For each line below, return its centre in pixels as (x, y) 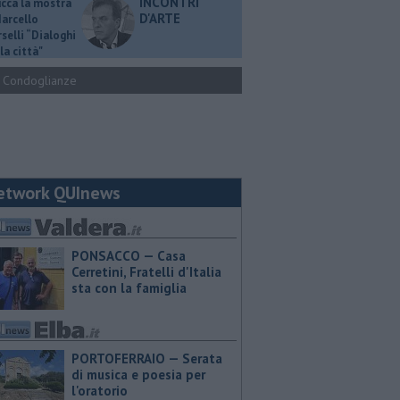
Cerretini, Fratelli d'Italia (146, 272)
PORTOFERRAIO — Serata (147, 358)
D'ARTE (160, 18)
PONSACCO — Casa (129, 256)
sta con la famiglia (129, 288)
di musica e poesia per (138, 375)
